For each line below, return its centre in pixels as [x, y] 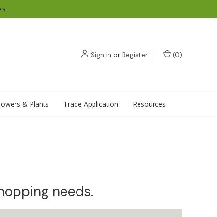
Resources [149, 104]
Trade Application [91, 104]
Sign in [101, 54]
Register [135, 54]
